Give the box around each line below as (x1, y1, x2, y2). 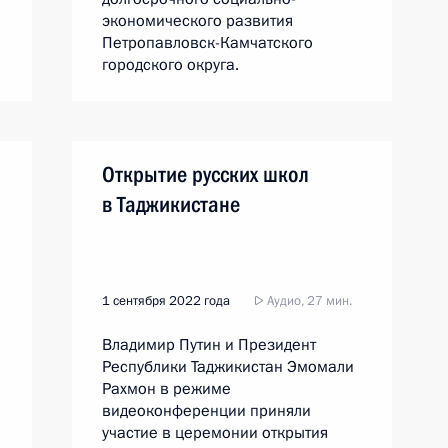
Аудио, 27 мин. (264, 292, 352, 310)
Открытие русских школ (102, 162, 309, 187)
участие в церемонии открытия (102, 422, 328, 444)
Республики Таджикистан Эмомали (102, 356, 354, 378)
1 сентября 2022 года (102, 292, 230, 310)
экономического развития (102, 10, 293, 32)
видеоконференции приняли (102, 400, 311, 422)
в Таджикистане (102, 192, 240, 217)
